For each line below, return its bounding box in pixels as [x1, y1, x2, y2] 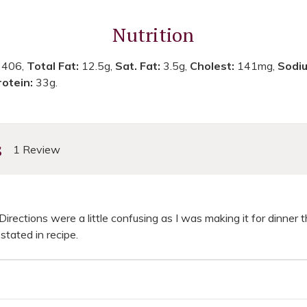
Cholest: [190, 58, 238, 73]
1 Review [13, 142, 61, 156]
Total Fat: [27, 58, 82, 73]
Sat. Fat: [115, 58, 164, 73]
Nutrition [112, 21, 195, 47]
